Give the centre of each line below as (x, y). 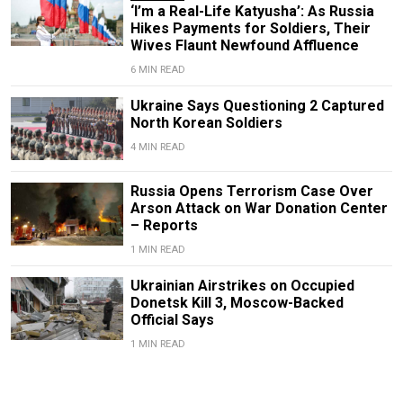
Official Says (172, 320)
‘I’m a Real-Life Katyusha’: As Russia (252, 12)
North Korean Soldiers (206, 123)
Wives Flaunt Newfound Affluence (244, 46)
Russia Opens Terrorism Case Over (251, 192)
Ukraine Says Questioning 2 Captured (257, 106)
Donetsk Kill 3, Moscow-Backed (237, 303)
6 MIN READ (157, 70)
